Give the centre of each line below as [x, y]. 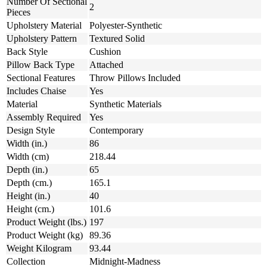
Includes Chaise [36, 91]
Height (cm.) [30, 209]
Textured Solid [117, 39]
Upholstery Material [44, 26]
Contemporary [117, 131]
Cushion [105, 52]
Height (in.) [28, 196]
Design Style [31, 131]
